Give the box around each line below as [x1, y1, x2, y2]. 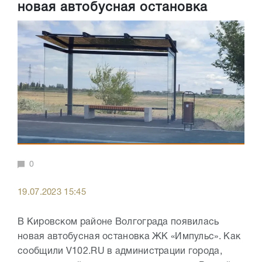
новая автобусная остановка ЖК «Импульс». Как [18, 232, 241, 241]
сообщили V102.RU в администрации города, [18, 247, 223, 256]
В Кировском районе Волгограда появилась [18, 218, 219, 226]
